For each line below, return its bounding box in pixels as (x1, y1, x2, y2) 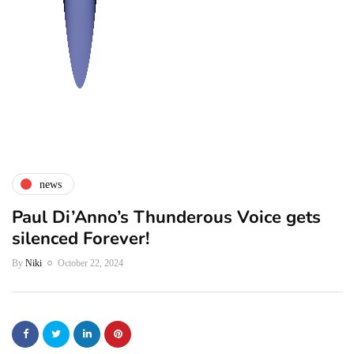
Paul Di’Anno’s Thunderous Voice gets (12, 205, 321, 229)
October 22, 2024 (58, 258, 123, 269)
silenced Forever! (12, 227, 149, 250)
